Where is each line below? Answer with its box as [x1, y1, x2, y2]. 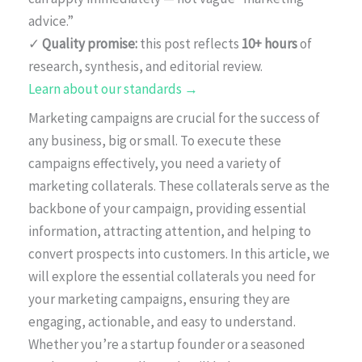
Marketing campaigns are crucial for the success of [28, 108, 320, 127]
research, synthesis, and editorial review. [28, 57, 263, 75]
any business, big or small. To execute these [28, 131, 281, 149]
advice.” [28, 11, 74, 30]
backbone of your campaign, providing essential [28, 199, 306, 217]
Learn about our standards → [28, 79, 198, 98]
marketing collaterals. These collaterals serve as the [28, 176, 330, 195]
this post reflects [137, 34, 242, 53]
